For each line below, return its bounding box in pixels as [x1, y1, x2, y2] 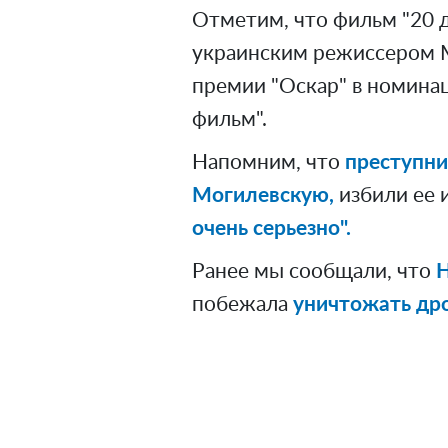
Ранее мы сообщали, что [192, 260, 436, 282]
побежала [192, 293, 293, 315]
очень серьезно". [192, 217, 351, 239]
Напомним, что [192, 151, 345, 173]
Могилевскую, [192, 184, 334, 206]
